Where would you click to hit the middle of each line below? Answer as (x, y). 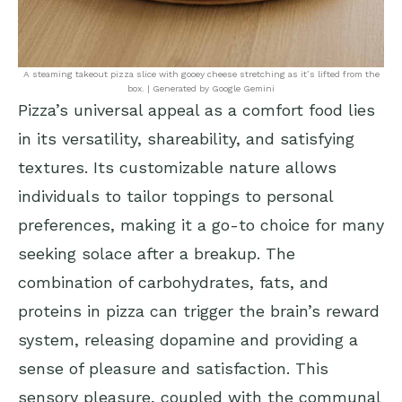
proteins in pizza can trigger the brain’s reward (199, 311)
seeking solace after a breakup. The (157, 254)
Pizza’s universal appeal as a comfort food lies (197, 110)
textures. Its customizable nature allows (177, 168)
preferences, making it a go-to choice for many (201, 225)
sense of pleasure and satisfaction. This (173, 369)
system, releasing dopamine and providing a (188, 340)
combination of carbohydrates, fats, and (173, 283)
